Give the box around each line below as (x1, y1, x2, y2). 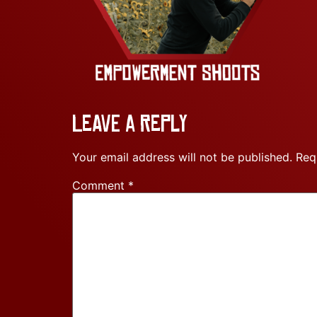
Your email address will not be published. (72, 149, 292, 164)
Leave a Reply (72, 110, 188, 137)
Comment (72, 178, 128, 192)
